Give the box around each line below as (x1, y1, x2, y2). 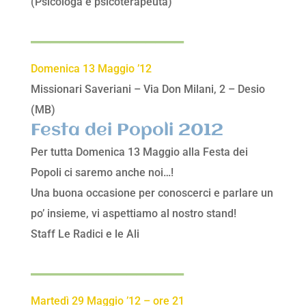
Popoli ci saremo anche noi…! (30, 166, 173, 180)
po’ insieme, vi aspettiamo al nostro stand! (30, 207, 236, 221)
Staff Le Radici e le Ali (30, 227, 139, 241)
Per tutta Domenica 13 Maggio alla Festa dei (30, 145, 248, 159)
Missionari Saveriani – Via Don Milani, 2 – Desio (30, 83, 265, 96)
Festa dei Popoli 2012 (30, 122, 223, 140)
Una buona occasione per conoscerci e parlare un (30, 186, 273, 200)
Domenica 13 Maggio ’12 (30, 62, 152, 76)
